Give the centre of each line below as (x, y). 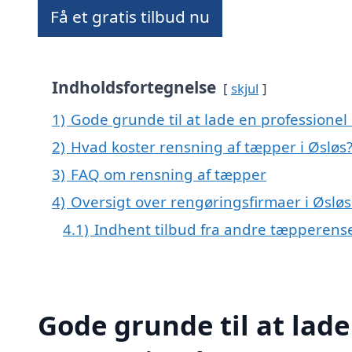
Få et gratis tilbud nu (130, 17)
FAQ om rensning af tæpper (169, 174)
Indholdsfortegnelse (134, 88)
